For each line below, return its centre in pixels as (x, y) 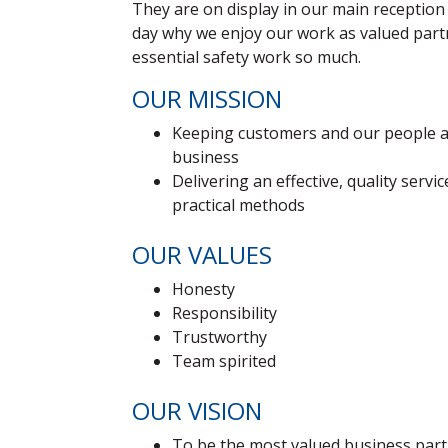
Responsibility (224, 313)
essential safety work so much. (246, 57)
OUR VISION (197, 410)
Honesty (203, 289)
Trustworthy (219, 337)
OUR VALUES (202, 254)
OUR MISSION (207, 98)
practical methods (238, 205)
